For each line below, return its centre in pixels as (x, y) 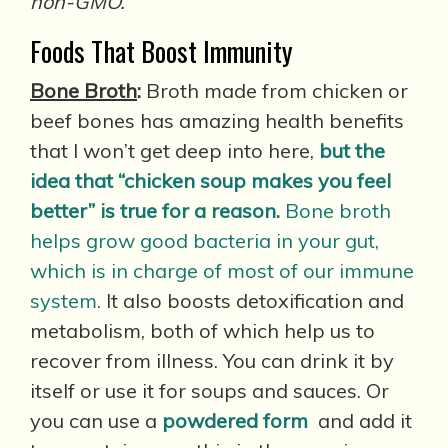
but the (352, 150)
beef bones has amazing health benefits (217, 120)
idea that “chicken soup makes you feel (210, 180)
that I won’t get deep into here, (174, 150)
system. (65, 300)
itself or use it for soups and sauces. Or (209, 390)
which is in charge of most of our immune (222, 270)
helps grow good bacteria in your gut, (204, 240)
